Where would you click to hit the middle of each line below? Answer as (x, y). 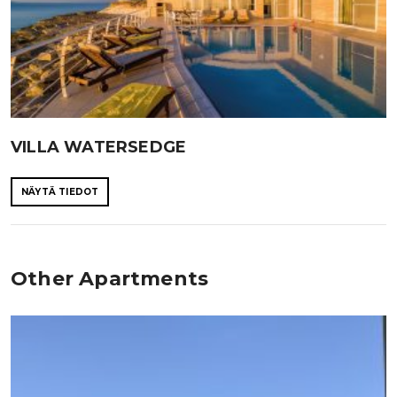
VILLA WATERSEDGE (99, 147)
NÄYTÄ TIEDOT (60, 191)
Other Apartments (110, 278)
